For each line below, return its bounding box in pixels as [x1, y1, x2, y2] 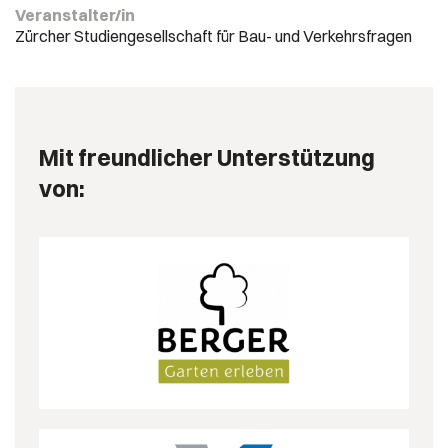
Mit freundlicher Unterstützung [39, 143, 375, 172]
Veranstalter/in [15, 4, 135, 25]
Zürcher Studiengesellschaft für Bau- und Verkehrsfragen [15, 25, 412, 46]
